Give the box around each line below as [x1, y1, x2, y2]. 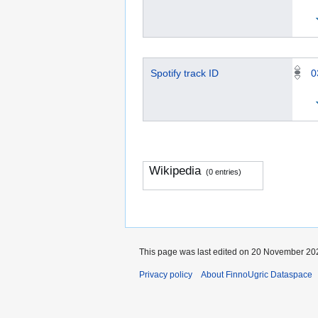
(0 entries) [206, 168, 242, 177]
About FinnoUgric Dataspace [201, 269, 312, 280]
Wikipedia [149, 164, 202, 178]
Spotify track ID [150, 67, 219, 79]
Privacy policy [139, 269, 192, 280]
